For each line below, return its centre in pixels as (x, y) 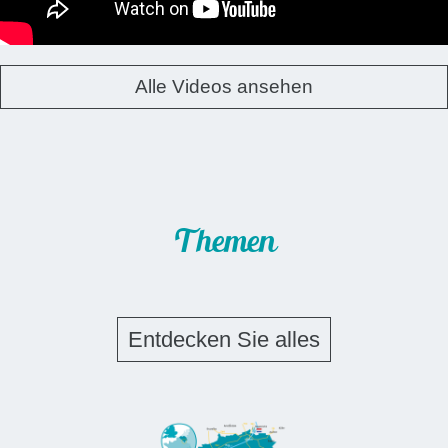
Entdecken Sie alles (224, 340)
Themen (224, 243)
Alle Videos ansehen (224, 87)
